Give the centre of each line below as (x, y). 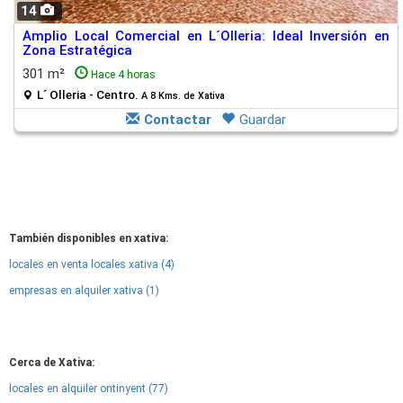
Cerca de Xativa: (52, 363)
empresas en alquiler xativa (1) (84, 291)
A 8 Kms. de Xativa (183, 96)
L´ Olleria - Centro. (89, 94)
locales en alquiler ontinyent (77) (89, 389)
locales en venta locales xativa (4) (92, 264)
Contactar (178, 120)
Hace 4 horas (123, 75)
